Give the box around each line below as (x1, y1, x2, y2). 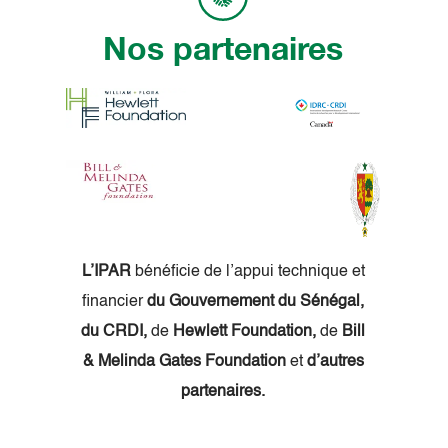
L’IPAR (81, 264, 131, 281)
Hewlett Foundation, (173, 324, 316, 341)
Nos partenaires (103, 28, 343, 67)
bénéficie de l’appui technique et (130, 264, 365, 281)
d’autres (306, 354, 364, 371)
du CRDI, (81, 324, 147, 341)
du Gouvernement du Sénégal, (147, 294, 364, 311)
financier (82, 294, 147, 311)
